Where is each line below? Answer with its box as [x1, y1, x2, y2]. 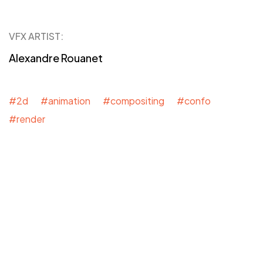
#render [9, 113, 58, 126]
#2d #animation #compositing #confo [9, 95, 211, 107]
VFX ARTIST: [9, 30, 63, 43]
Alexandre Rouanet [9, 51, 103, 65]
